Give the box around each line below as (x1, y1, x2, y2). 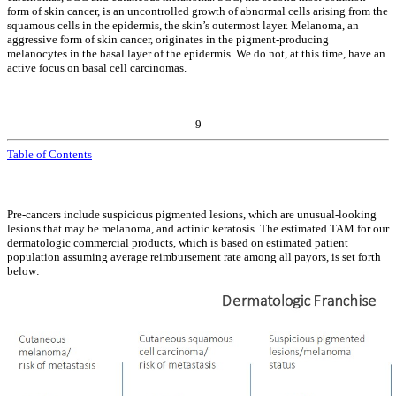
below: (7, 263, 40, 278)
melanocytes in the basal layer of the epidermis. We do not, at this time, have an (7, 46, 385, 60)
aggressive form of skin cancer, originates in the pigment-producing (7, 32, 329, 46)
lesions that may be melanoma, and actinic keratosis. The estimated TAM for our (7, 221, 389, 235)
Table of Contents (7, 147, 92, 161)
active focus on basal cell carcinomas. (7, 60, 187, 74)
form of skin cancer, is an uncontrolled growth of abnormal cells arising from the (7, 4, 388, 18)
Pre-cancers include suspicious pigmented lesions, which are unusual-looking (7, 207, 377, 221)
